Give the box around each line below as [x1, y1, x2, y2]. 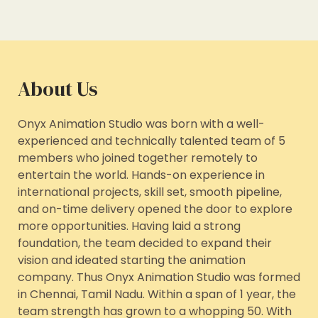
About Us [18, 75, 98, 103]
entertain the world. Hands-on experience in [18, 167, 265, 184]
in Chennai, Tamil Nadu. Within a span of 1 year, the [18, 286, 296, 303]
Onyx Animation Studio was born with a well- [18, 116, 265, 133]
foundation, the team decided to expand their [18, 235, 272, 252]
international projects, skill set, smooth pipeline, [18, 184, 282, 201]
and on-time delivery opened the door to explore [18, 201, 292, 218]
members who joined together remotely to [18, 150, 258, 167]
